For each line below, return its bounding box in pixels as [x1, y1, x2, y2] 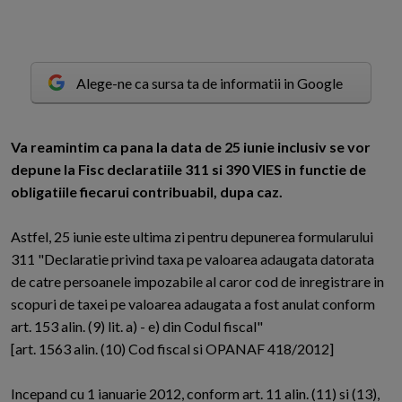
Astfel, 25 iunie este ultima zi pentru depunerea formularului [11, 228, 373, 246]
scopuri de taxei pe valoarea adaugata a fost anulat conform [11, 295, 375, 313]
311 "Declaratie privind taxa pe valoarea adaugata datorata [11, 250, 374, 268]
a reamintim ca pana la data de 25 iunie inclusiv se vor [20, 138, 371, 156]
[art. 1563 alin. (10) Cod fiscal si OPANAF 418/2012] [11, 340, 334, 358]
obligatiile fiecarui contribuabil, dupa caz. [11, 183, 283, 201]
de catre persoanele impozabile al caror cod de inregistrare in [11, 273, 384, 291]
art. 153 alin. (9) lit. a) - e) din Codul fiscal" [11, 318, 263, 336]
